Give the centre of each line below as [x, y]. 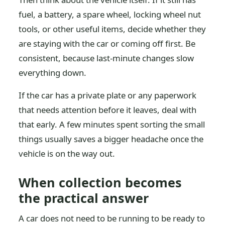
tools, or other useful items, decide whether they [113, 29]
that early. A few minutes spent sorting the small [112, 124]
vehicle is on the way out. [67, 153]
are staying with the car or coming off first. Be [107, 43]
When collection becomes [100, 182]
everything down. [53, 73]
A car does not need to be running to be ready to [112, 218]
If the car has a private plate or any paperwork [108, 95]
